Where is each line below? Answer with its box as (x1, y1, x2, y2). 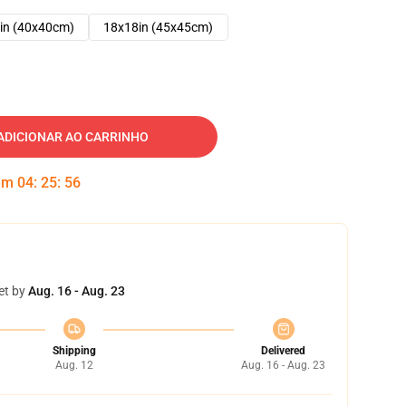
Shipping (52, 344, 96, 357)
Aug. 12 (54, 359, 93, 372)
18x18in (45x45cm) (103, 20, 213, 34)
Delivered (261, 344, 305, 357)
